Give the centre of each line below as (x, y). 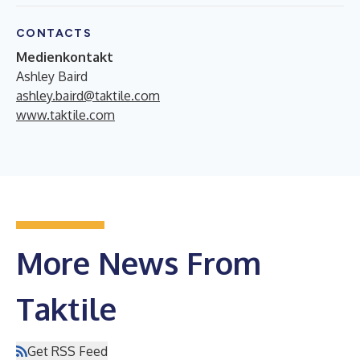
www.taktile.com (65, 115)
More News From (139, 262)
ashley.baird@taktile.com (88, 95)
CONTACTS (54, 33)
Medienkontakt (65, 57)
